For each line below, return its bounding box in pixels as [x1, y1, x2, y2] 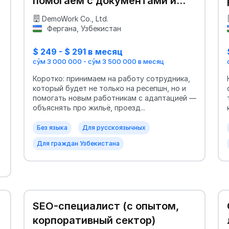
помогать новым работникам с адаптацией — [33, 93, 196, 102]
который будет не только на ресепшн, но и [33, 83, 186, 93]
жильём [33, 8, 74, 21]
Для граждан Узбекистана [37, 139, 120, 147]
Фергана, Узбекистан [44, 24, 121, 33]
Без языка [37, 123, 67, 131]
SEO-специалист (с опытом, [33, 199, 179, 212]
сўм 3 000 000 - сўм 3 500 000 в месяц [33, 57, 164, 65]
